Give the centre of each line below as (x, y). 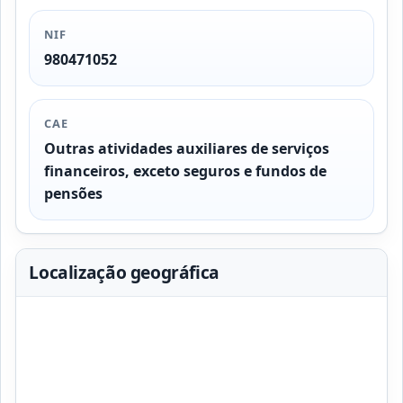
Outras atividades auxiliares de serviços (187, 148)
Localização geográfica (124, 273)
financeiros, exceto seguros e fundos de (186, 170)
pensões (74, 193)
